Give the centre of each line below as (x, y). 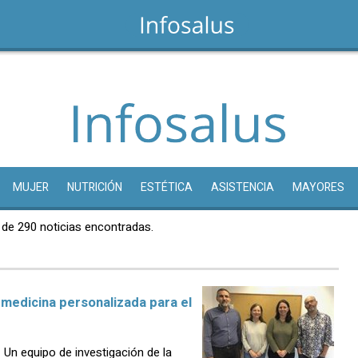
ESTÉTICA (166, 188)
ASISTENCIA (242, 188)
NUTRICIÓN (94, 188)
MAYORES (318, 188)
